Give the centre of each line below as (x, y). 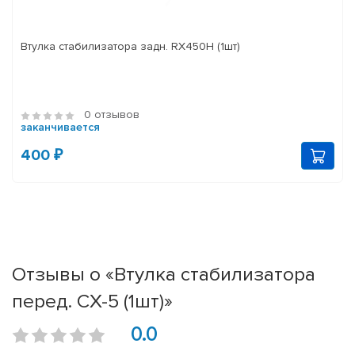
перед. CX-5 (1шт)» (92, 302)
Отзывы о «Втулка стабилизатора (164, 275)
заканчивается (60, 128)
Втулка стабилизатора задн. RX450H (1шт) (130, 47)
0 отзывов (112, 115)
